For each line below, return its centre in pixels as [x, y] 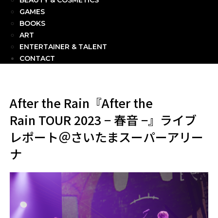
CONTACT [37, 59]
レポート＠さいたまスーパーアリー [107, 137]
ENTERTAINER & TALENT [63, 47]
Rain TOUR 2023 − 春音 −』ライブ [103, 120]
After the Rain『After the [81, 103]
